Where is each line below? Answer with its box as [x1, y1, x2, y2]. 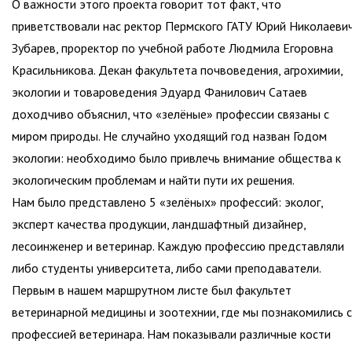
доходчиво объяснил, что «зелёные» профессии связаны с [12, 106, 329, 123]
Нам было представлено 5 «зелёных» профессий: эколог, [12, 194, 323, 211]
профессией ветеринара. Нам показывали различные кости [12, 326, 331, 343]
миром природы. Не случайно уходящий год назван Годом [12, 128, 327, 145]
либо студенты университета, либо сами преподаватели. [12, 260, 321, 277]
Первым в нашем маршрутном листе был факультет [12, 282, 291, 299]
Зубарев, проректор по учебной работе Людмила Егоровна [12, 40, 333, 57]
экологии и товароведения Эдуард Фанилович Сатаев [12, 84, 307, 101]
